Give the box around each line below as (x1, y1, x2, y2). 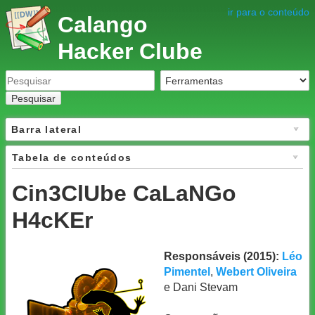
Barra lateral (11, 123, 82, 135)
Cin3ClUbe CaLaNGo (12, 180, 236, 206)
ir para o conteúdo (228, 6, 309, 18)
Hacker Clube (57, 39, 202, 64)
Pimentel (164, 266, 210, 278)
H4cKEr (12, 207, 93, 233)
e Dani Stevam (164, 281, 238, 294)
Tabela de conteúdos (12, 151, 132, 163)
